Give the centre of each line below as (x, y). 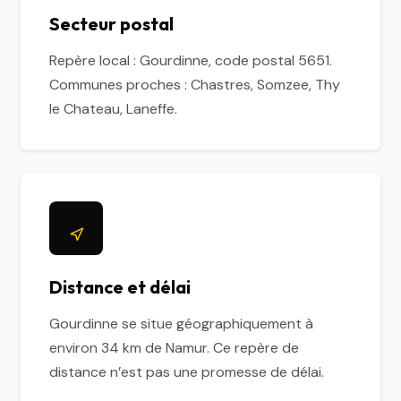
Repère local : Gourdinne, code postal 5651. (191, 60)
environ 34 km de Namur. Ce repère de (175, 348)
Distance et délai (120, 287)
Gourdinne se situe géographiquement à (182, 324)
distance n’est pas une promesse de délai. (187, 372)
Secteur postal (112, 24)
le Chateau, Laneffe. (114, 109)
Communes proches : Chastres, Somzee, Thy (195, 85)
